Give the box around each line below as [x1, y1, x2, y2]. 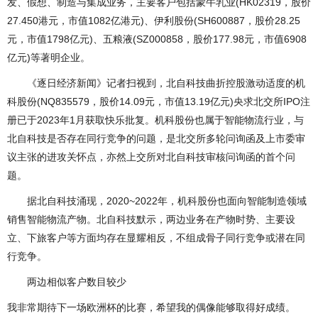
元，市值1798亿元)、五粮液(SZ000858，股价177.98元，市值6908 [7, 33, 307, 45]
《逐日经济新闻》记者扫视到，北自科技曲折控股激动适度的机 [7, 77, 305, 89]
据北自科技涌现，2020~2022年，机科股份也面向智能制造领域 [7, 195, 307, 207]
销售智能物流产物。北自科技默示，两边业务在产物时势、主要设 [7, 214, 295, 225]
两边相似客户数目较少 [7, 276, 126, 287]
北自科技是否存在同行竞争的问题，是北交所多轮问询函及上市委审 [7, 133, 305, 144]
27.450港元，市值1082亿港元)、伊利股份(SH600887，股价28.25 [7, 15, 300, 26]
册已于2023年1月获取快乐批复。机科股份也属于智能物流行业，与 [7, 114, 304, 126]
